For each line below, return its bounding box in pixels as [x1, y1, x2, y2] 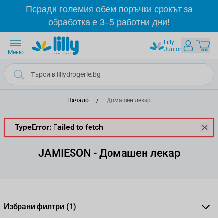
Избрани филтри [4, 202, 66, 211]
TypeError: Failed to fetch [15, 123, 103, 132]
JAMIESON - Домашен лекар [38, 147, 180, 159]
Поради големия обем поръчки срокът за [25, 4, 193, 14]
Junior [164, 46, 181, 53]
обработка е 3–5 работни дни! [48, 18, 170, 27]
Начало [67, 97, 89, 104]
